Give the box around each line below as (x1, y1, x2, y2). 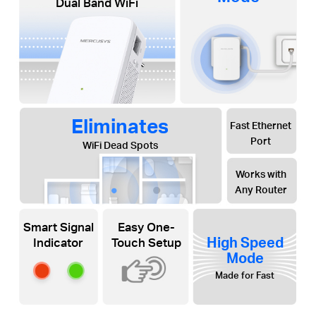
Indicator (33, 235, 84, 250)
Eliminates (71, 112, 169, 138)
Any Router (234, 183, 287, 196)
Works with (235, 168, 286, 181)
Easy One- (117, 219, 175, 235)
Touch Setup (111, 235, 181, 250)
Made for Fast (215, 268, 275, 281)
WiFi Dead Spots (82, 138, 158, 151)
